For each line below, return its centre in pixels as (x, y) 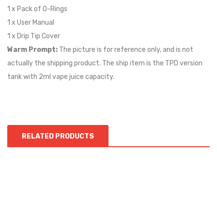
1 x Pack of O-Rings (37, 9)
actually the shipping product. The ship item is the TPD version (105, 63)
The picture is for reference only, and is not (126, 49)
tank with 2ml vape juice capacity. (61, 77)
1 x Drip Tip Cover (34, 36)
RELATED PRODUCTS (58, 136)
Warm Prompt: (33, 49)
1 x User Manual (31, 22)
